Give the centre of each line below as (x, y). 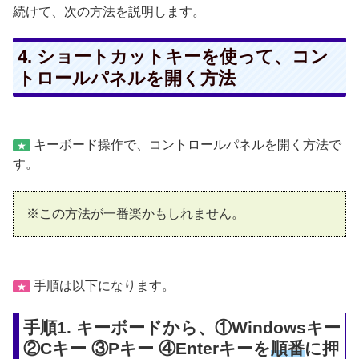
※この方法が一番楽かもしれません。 (135, 213)
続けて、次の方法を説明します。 (109, 11)
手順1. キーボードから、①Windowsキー (182, 328)
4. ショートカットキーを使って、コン (173, 57)
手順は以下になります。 (103, 286)
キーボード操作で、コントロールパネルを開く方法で (186, 145)
